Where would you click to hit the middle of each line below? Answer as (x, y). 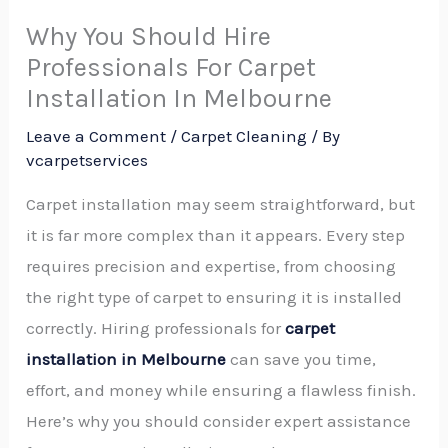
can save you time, (301, 359)
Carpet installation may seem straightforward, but (221, 204)
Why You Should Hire (149, 37)
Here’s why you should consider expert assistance (219, 421)
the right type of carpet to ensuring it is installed (214, 297)
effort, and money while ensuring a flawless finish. (221, 390)
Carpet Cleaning (244, 136)
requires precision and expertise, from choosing (211, 266)
